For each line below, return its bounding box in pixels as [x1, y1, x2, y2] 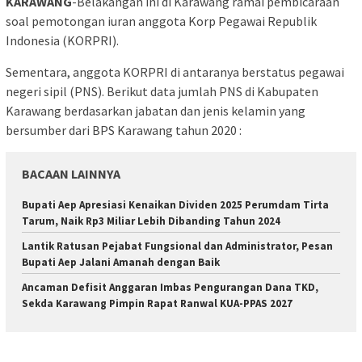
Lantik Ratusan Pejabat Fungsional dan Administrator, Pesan [22, 239, 333, 254]
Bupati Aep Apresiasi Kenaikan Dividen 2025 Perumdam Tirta [22, 198, 329, 213]
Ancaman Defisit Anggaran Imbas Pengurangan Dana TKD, [22, 280, 318, 295]
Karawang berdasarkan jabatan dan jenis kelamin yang [6, 103, 305, 120]
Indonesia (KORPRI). [6, 32, 119, 49]
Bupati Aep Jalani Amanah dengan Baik [22, 255, 220, 270]
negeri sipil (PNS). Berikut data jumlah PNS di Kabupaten [6, 83, 318, 100]
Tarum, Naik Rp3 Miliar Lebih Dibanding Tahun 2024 [22, 214, 280, 229]
